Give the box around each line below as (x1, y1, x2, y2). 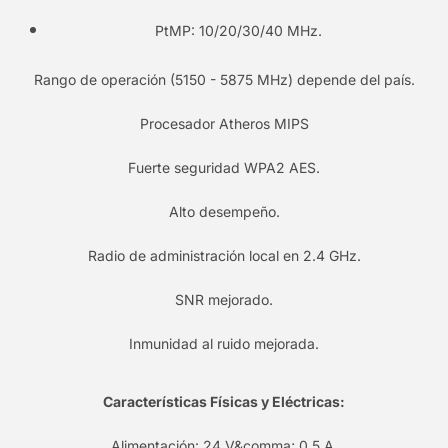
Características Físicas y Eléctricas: (103, 393, 345, 411)
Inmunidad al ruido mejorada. (129, 335, 319, 353)
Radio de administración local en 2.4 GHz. (87, 247, 361, 265)
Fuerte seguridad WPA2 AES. (128, 159, 320, 177)
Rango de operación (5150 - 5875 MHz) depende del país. (33, 71, 415, 89)
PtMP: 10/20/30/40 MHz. (154, 22, 322, 40)
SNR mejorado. (175, 291, 273, 309)
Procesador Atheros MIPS (139, 115, 309, 133)
